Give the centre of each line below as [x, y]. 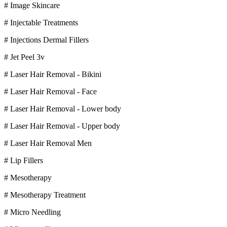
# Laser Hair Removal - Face [50, 91]
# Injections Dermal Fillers [46, 40]
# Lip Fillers [24, 160]
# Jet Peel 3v [24, 57]
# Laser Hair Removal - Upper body [62, 126]
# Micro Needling [32, 212]
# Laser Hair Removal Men [48, 143]
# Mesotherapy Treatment [45, 195]
